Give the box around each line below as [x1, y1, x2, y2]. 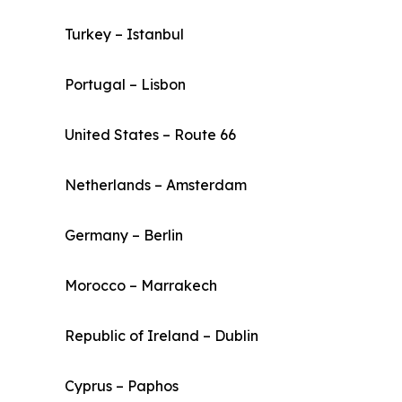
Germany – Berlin [65, 226, 183, 245]
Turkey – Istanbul [65, 25, 184, 44]
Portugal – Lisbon [65, 75, 186, 94]
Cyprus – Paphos [65, 377, 179, 396]
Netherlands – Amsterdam [65, 176, 247, 195]
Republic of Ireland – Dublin [65, 327, 258, 345]
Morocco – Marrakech [65, 276, 217, 295]
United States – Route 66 [65, 126, 236, 144]
